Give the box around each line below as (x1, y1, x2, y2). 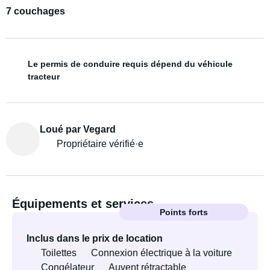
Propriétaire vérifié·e (57, 139, 143, 149)
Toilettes (41, 248, 77, 258)
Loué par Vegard (40, 124, 116, 134)
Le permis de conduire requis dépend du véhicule (28, 59, 233, 69)
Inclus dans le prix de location (27, 233, 163, 243)
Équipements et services (12, 197, 154, 210)
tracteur (28, 72, 60, 81)
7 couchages (6, 6, 65, 16)
